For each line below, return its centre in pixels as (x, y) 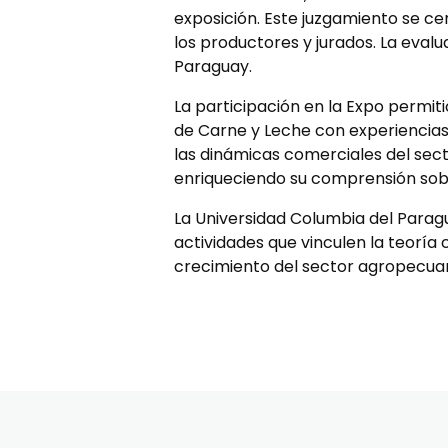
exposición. (216, 19)
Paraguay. (212, 67)
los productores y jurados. (274, 43)
